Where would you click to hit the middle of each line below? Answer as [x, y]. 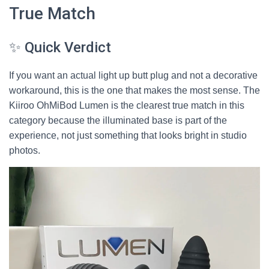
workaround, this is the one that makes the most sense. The [134, 90]
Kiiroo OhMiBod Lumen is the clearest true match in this [127, 105]
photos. [25, 150]
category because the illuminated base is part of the [118, 120]
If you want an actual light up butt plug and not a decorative [133, 75]
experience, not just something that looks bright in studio [128, 135]
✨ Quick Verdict [60, 47]
